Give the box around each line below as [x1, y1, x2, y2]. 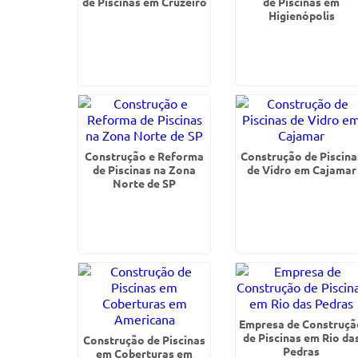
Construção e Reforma [85, 149, 205, 163]
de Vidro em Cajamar [246, 162, 356, 177]
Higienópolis [268, 8, 335, 22]
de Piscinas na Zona [93, 162, 197, 177]
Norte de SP [113, 176, 177, 190]
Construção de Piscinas [83, 332, 206, 347]
